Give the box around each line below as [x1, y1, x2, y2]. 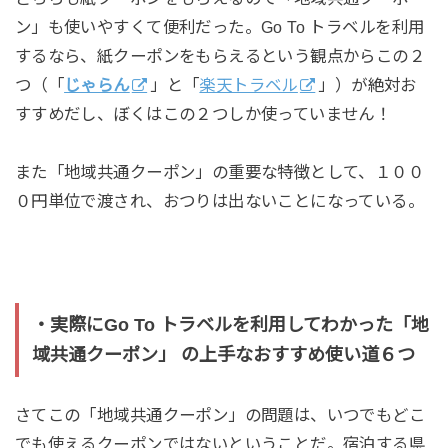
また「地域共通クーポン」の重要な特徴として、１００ [14, 163, 425, 182]
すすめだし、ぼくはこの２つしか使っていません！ [14, 105, 392, 124]
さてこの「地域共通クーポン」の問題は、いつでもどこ [14, 406, 426, 425]
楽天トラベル [199, 76, 298, 95]
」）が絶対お [318, 76, 417, 95]
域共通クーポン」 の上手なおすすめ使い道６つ [31, 344, 415, 365]
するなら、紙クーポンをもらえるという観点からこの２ [14, 47, 426, 66]
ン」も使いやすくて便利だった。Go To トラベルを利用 [14, 18, 425, 37]
